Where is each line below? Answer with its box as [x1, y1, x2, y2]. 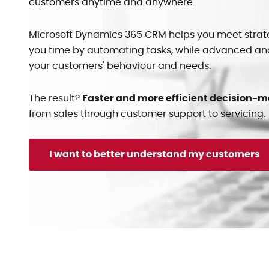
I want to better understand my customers [49, 149, 260, 159]
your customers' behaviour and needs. [29, 61, 211, 71]
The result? [29, 93, 82, 103]
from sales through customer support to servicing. [29, 109, 265, 119]
